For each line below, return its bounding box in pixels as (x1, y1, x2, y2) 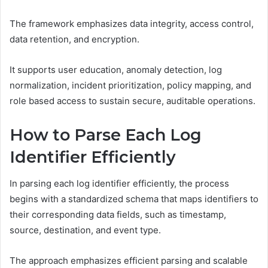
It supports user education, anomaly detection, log (10, 63, 222, 75)
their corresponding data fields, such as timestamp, (10, 209, 226, 220)
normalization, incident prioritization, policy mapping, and (10, 79, 251, 91)
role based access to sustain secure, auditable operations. (10, 95, 255, 106)
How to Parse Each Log (10, 124, 202, 145)
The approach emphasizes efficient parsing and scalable (10, 255, 248, 266)
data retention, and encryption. (10, 33, 139, 45)
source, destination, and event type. (10, 224, 161, 236)
